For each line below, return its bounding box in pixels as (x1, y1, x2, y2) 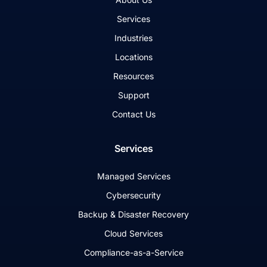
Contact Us (111, 109, 156, 120)
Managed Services (97, 171, 170, 182)
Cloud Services (104, 228, 163, 239)
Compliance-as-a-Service (83, 247, 184, 258)
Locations (114, 52, 153, 63)
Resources (113, 71, 154, 82)
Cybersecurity (106, 190, 161, 201)
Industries (114, 33, 153, 44)
